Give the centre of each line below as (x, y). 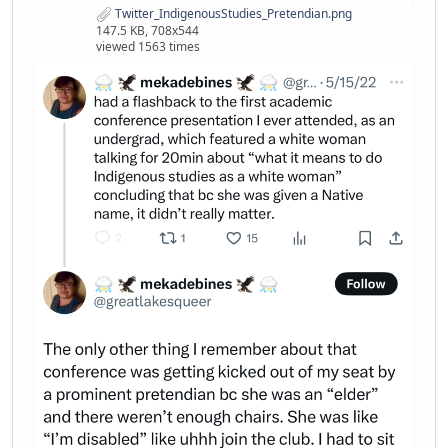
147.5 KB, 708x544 (147, 31)
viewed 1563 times (148, 47)
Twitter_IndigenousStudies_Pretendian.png (232, 14)
